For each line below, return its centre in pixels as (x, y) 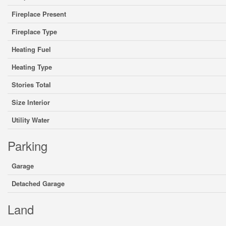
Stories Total (31, 84)
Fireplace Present (39, 14)
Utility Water (31, 120)
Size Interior (31, 102)
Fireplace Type (34, 32)
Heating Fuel (31, 49)
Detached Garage (38, 183)
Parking (27, 146)
